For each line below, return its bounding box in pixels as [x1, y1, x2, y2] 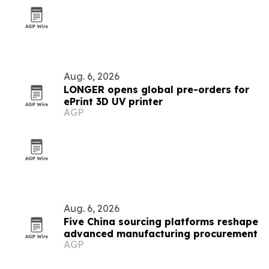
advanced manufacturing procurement [64, 228, 258, 240]
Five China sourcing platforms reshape [64, 216, 258, 228]
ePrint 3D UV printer [64, 95, 163, 107]
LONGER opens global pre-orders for [64, 83, 249, 95]
